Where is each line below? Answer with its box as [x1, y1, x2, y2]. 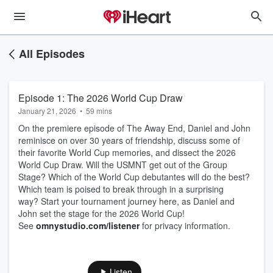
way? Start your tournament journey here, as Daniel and [18, 195, 235, 207]
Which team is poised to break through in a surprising [18, 183, 224, 195]
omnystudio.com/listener [36, 219, 140, 232]
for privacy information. [140, 219, 230, 232]
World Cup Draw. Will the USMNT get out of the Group [18, 158, 227, 171]
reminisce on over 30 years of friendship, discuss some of [18, 134, 240, 146]
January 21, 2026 [18, 105, 76, 116]
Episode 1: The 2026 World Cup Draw [18, 91, 183, 105]
